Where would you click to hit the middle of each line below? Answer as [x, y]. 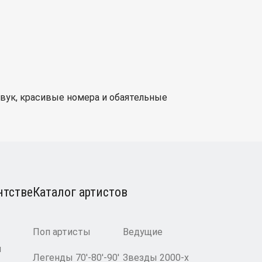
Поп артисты [62, 232]
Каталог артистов [80, 192]
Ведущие [143, 232]
